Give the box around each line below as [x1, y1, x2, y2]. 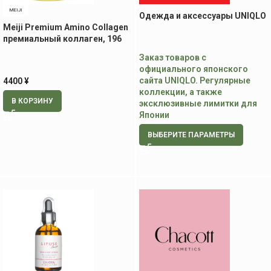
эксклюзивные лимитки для [139, 99, 257, 108]
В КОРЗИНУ [11, 97, 53, 106]
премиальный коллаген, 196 [3, 34, 122, 44]
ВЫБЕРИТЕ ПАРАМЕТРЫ [148, 131, 235, 139]
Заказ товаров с [139, 53, 206, 62]
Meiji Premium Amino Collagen [3, 22, 128, 32]
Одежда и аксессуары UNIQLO [139, 11, 266, 21]
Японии [139, 110, 169, 120]
